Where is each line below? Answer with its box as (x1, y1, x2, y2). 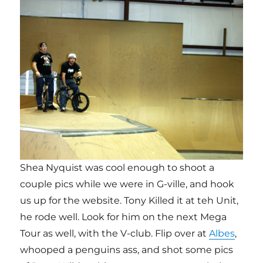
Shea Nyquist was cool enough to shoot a (20, 161, 215, 173)
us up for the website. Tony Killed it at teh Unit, (20, 194, 239, 206)
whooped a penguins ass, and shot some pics (20, 244, 234, 255)
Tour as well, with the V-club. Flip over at (20, 227, 210, 239)
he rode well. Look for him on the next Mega (20, 211, 227, 222)
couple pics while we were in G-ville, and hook (20, 178, 235, 190)
